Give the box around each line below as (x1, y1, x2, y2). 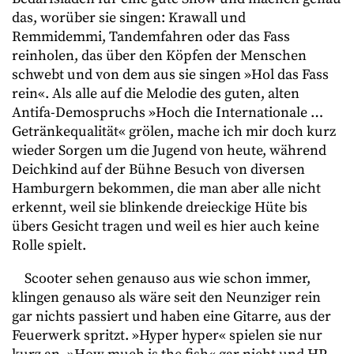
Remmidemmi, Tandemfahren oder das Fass (12, 28, 290, 46)
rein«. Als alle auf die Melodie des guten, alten (12, 85, 299, 103)
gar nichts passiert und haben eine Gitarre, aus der (12, 307, 331, 326)
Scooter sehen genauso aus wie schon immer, (24, 269, 311, 288)
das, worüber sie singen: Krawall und (12, 9, 246, 27)
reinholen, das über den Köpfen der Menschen (12, 47, 307, 65)
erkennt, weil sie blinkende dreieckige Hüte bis (12, 198, 307, 217)
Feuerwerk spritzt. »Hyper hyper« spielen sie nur (12, 326, 322, 345)
